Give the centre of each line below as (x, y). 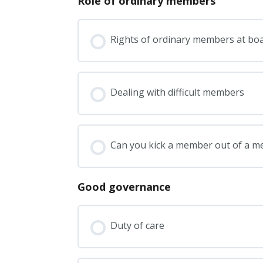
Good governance (124, 186)
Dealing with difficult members (177, 92)
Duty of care (137, 225)
